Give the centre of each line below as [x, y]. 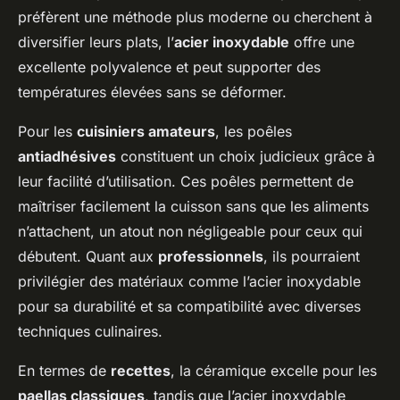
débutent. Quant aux [88, 257]
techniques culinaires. [90, 332]
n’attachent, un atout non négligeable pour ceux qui [190, 232]
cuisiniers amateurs [146, 132]
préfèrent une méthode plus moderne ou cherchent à [195, 17]
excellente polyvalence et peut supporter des [169, 67]
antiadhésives [67, 157]
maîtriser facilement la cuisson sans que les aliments [193, 207]
